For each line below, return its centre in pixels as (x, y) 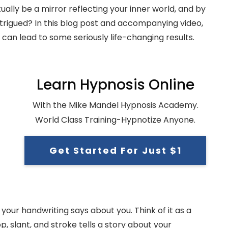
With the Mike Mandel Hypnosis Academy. (115, 105)
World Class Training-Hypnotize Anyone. (115, 120)
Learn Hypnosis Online (115, 84)
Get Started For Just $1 (115, 150)
